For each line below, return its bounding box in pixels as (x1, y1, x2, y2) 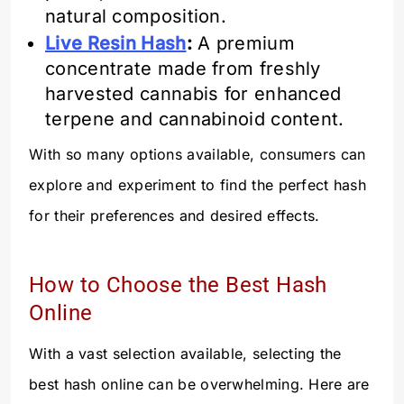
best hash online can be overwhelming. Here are (29, 375, 370, 394)
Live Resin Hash (45, 32, 187, 55)
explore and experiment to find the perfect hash (29, 176, 367, 195)
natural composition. (45, 5, 227, 28)
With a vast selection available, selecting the (29, 344, 342, 363)
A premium (191, 32, 295, 55)
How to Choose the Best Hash (29, 272, 327, 298)
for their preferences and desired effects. (29, 207, 320, 225)
